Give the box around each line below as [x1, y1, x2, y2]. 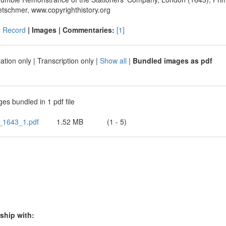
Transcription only [37, 55, 94, 66]
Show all [99, 55, 127, 66]
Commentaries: [62, 25, 117, 35]
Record [2, 25, 26, 35]
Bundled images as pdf [132, 55, 212, 66]
